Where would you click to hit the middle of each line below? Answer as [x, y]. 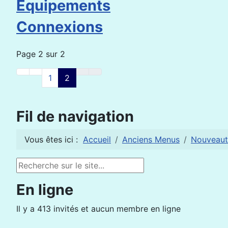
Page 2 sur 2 [41, 54]
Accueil [97, 139]
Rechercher [38, 164]
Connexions [60, 27]
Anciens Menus [151, 139]
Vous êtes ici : [54, 139]
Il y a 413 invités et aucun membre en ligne [98, 209]
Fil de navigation [75, 116]
